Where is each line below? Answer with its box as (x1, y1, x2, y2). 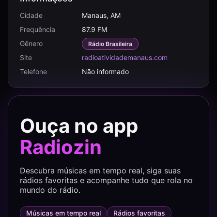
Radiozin (20, 135, 102, 159)
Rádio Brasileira (88, 40, 132, 47)
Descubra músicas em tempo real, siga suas (20, 166, 181, 175)
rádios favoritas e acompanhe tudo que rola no (20, 175, 193, 185)
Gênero (20, 39, 43, 47)
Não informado (82, 67, 129, 76)
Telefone (20, 67, 47, 76)
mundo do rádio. (20, 185, 80, 195)
